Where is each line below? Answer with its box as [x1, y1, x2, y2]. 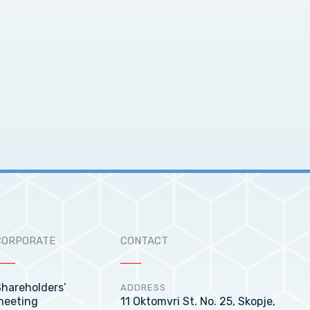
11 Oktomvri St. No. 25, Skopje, [120, 295, 276, 308]
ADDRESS [120, 282, 167, 293]
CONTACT [120, 235, 169, 247]
